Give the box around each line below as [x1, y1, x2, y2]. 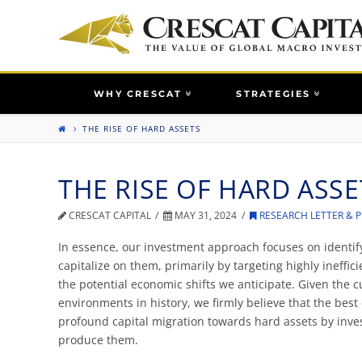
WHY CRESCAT [94, 88, 183, 100]
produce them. [58, 331, 138, 347]
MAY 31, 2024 [172, 208, 238, 223]
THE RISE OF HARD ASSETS [82, 122, 200, 134]
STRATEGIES [236, 88, 311, 100]
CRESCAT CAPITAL [66, 208, 151, 223]
